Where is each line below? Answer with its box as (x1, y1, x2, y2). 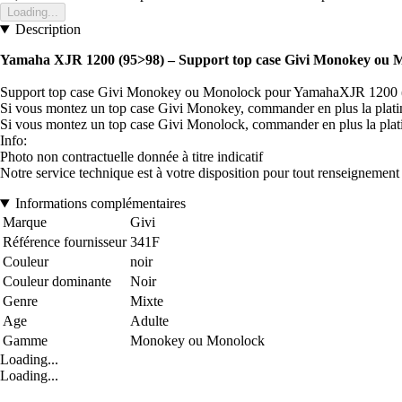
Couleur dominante (3, 274, 111, 290)
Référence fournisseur (3, 234, 127, 250)
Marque (3, 214, 47, 231)
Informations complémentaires (14, 196, 186, 212)
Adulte (130, 313, 169, 329)
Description (14, 22, 81, 38)
